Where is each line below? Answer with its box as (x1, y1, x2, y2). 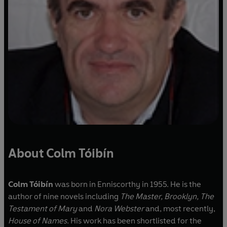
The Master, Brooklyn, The (120, 192, 214, 202)
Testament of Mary (8, 204, 79, 214)
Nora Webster (94, 204, 145, 214)
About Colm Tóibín (8, 146, 114, 161)
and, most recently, (145, 204, 215, 214)
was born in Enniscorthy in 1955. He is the (53, 179, 201, 190)
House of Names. (8, 216, 70, 226)
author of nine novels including (8, 192, 120, 202)
